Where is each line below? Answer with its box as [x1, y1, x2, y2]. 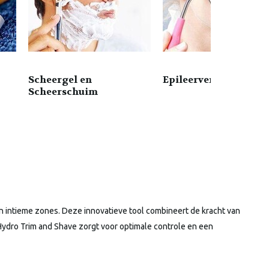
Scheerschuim [28, 85, 98, 98]
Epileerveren [163, 73, 226, 86]
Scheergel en [28, 73, 92, 86]
